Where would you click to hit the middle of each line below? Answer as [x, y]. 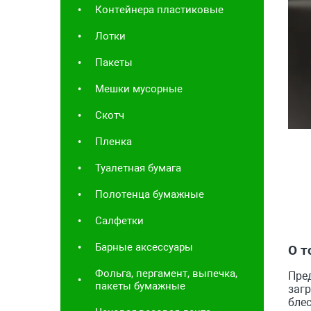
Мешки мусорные [139, 89]
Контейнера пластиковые [159, 9]
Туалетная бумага [138, 168]
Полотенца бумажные [150, 194]
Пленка [114, 141]
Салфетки [119, 220]
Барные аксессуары [144, 247]
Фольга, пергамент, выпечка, [166, 273]
